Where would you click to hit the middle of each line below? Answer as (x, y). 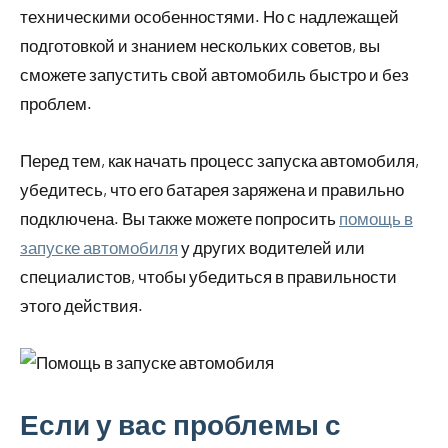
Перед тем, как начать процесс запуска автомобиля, (219, 159)
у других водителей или (271, 246)
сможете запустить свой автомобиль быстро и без (214, 73)
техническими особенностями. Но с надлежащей (209, 15)
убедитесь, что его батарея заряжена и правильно (212, 188)
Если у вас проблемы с (180, 423)
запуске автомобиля (99, 246)
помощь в (376, 217)
